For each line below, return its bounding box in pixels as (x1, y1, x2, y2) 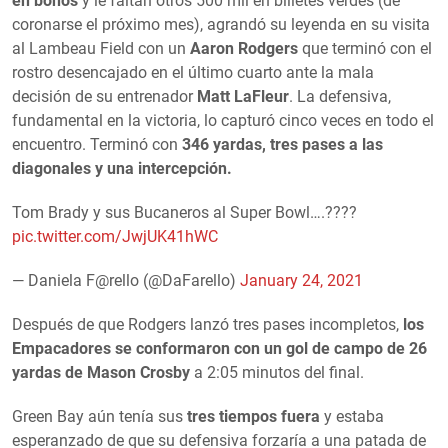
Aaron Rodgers (190, 38, 302, 58)
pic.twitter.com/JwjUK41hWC (12, 226, 218, 246)
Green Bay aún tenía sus (12, 406, 183, 426)
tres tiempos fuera (183, 406, 320, 426)
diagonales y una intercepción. (12, 158, 232, 178)
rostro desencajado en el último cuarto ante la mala (12, 62, 374, 82)
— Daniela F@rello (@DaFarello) (12, 270, 240, 290)
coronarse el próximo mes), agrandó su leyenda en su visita (12, 14, 430, 34)
